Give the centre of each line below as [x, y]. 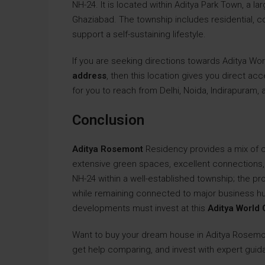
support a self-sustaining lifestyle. [140, 34]
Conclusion [108, 120]
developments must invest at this [140, 208]
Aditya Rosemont [108, 149]
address [89, 76]
